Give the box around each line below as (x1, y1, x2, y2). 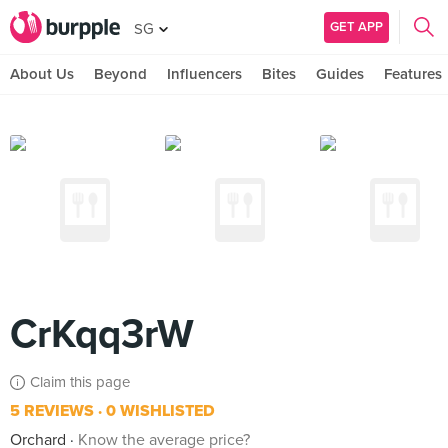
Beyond (94, 65, 147, 83)
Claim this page (30, 373, 130, 391)
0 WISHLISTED (102, 401, 215, 421)
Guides (316, 65, 364, 83)
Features (384, 65, 442, 83)
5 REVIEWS (10, 401, 94, 421)
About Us (10, 65, 74, 83)
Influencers (167, 65, 242, 83)
